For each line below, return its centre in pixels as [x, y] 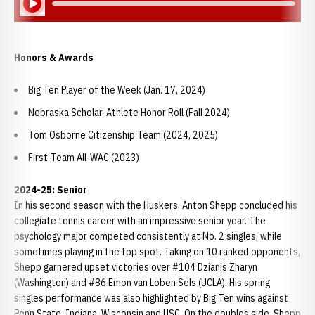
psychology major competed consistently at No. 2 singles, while [148, 236]
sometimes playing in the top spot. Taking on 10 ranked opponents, [157, 252]
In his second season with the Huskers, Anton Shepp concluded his [156, 205]
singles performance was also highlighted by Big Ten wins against [151, 298]
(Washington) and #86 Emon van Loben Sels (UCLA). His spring [142, 283]
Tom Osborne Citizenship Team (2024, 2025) [123, 135]
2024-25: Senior [51, 190]
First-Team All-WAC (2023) [84, 157]
